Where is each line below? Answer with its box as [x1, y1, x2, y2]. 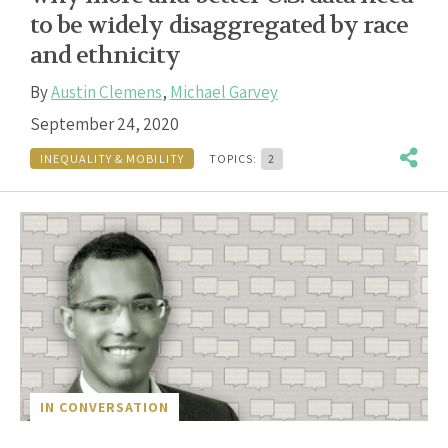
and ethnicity [30, 40, 181, 72]
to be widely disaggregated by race [30, 10, 409, 42]
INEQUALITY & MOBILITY [40, 150, 184, 166]
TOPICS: [208, 150, 261, 166]
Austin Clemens [51, 81, 162, 104]
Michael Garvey [170, 81, 278, 104]
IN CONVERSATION [40, 397, 169, 416]
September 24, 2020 [30, 113, 179, 136]
